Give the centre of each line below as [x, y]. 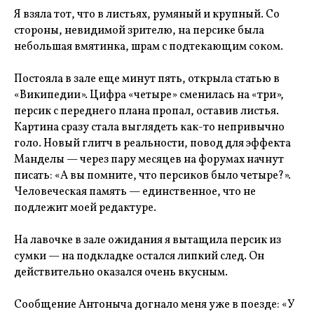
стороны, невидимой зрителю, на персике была [139, 31]
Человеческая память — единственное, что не [135, 192]
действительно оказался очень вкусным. [121, 273]
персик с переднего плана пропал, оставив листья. [146, 111]
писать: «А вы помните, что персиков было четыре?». [152, 176]
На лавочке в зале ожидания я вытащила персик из [148, 240]
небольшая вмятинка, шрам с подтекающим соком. [149, 47]
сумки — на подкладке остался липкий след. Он [139, 257]
